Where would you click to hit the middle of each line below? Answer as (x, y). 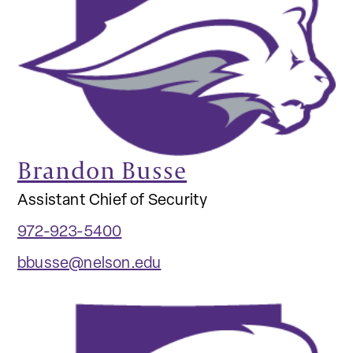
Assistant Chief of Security (113, 201)
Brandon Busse (102, 170)
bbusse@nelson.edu (89, 264)
